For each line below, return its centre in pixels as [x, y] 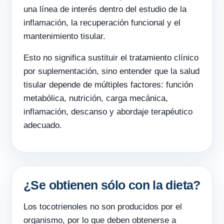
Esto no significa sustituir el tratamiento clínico [111, 58]
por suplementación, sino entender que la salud [111, 71]
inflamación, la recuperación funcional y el [102, 23]
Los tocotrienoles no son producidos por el [103, 207]
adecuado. [43, 125]
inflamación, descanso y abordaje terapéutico [108, 112]
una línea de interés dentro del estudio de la [105, 9]
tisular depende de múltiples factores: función [108, 85]
